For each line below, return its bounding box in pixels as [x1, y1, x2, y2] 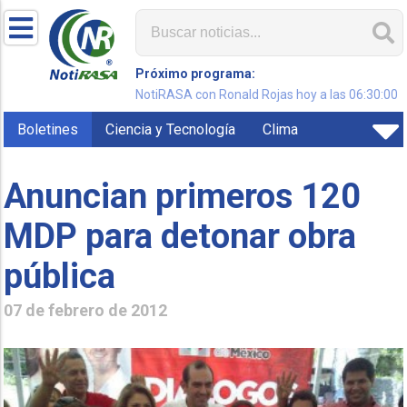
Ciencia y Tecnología [105, 121, 236, 138]
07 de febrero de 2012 [4, 300, 168, 320]
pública [4, 255, 116, 296]
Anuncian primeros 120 [4, 175, 362, 216]
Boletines [17, 121, 79, 138]
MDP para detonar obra [4, 215, 357, 256]
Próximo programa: [135, 66, 256, 81]
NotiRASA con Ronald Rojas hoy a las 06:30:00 [135, 87, 399, 102]
